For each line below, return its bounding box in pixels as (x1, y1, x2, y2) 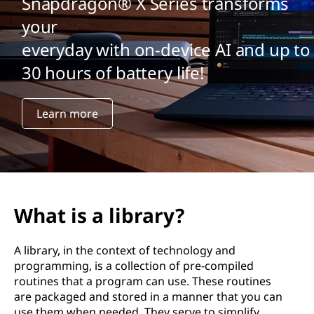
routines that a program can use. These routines (14, 273, 271, 289)
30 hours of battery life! (21, 61, 204, 85)
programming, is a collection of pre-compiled (14, 258, 254, 273)
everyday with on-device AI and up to (21, 38, 311, 62)
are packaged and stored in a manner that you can (14, 289, 282, 304)
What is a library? (14, 202, 184, 228)
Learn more (36, 106, 98, 122)
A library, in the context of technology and (14, 243, 235, 258)
